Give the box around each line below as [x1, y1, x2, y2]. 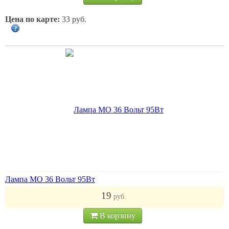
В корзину [98, 211, 135, 220]
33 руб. [60, 14, 86, 24]
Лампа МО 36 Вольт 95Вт [5, 174, 95, 184]
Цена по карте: [5, 14, 60, 24]
